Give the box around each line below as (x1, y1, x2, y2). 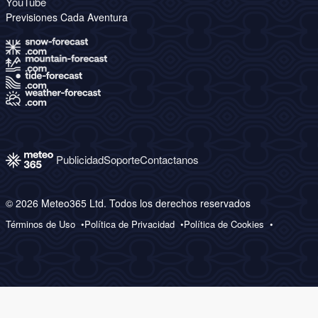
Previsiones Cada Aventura (6, 10, 128, 25)
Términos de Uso (6, 217, 75, 231)
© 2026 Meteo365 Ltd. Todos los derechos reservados (6, 196, 251, 211)
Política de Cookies (184, 217, 264, 231)
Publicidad (56, 152, 104, 168)
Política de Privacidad (84, 217, 175, 231)
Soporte (104, 152, 140, 168)
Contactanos (140, 152, 199, 168)
